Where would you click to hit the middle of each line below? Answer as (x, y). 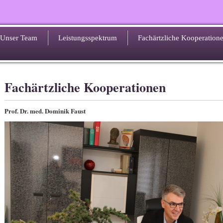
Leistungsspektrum (88, 38)
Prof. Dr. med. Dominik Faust (45, 111)
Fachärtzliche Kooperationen (85, 87)
